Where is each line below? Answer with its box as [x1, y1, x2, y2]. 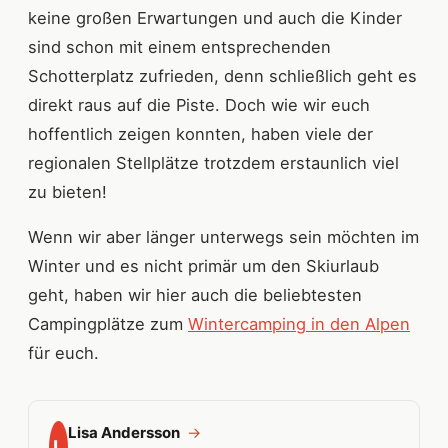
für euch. [28, 343, 99, 364]
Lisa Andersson [67, 423, 183, 443]
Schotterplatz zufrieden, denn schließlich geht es [28, 66, 417, 87]
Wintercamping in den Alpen [188, 314, 410, 335]
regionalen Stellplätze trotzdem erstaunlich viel [28, 153, 399, 174]
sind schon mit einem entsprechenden [28, 37, 331, 58]
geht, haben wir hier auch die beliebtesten [28, 285, 362, 306]
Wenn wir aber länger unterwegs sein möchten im [28, 227, 419, 248]
